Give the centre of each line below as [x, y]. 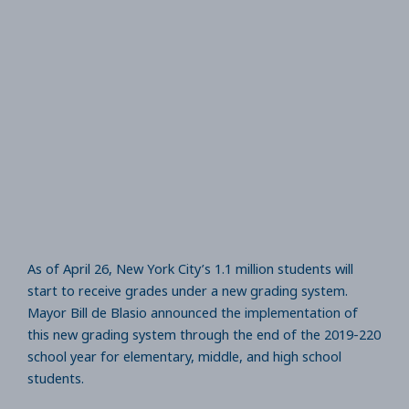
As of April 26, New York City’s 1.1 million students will [190, 268]
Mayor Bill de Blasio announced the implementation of [193, 312]
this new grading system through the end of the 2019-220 [204, 334]
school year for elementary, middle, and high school [184, 356]
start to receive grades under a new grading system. [188, 290]
